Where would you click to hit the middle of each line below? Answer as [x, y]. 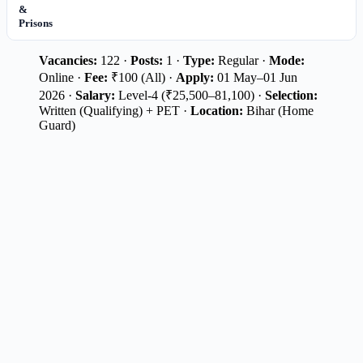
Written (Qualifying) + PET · [115, 110]
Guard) [57, 125]
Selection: [291, 95]
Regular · [242, 60]
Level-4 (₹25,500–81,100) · [190, 95]
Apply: [195, 77]
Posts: [147, 60]
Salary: [95, 95]
